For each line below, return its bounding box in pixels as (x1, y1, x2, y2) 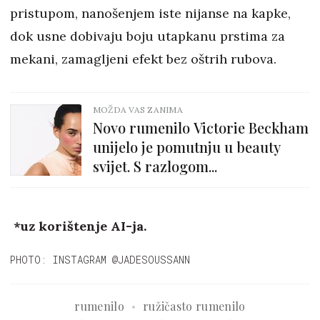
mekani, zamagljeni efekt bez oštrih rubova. (10, 51, 276, 68)
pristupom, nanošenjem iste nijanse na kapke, (10, 5, 291, 22)
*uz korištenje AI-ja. (10, 218, 146, 235)
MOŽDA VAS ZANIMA (93, 104, 183, 116)
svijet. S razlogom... (93, 156, 217, 176)
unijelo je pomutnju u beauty (93, 137, 281, 157)
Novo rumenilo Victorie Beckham (93, 118, 309, 138)
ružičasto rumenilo (142, 299, 246, 314)
